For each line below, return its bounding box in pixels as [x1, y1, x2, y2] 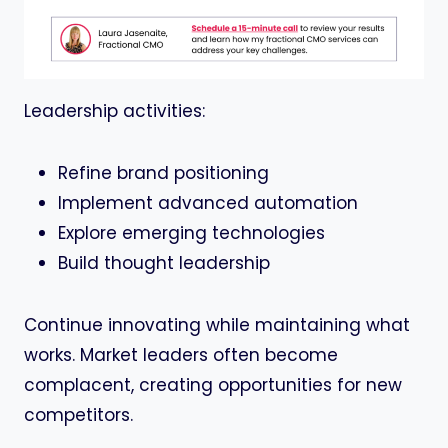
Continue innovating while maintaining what [24, 313, 410, 338]
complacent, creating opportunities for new [24, 373, 402, 398]
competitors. [24, 403, 133, 428]
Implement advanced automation [58, 191, 358, 216]
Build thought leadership [58, 251, 270, 276]
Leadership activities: [24, 99, 205, 124]
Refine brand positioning [58, 161, 269, 186]
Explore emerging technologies [58, 221, 325, 246]
